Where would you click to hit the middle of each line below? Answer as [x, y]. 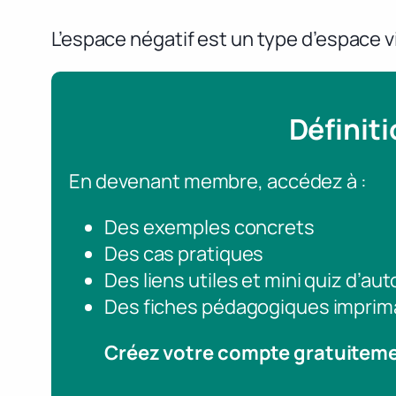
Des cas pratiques [184, 254]
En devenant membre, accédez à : [218, 182]
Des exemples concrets [209, 228]
